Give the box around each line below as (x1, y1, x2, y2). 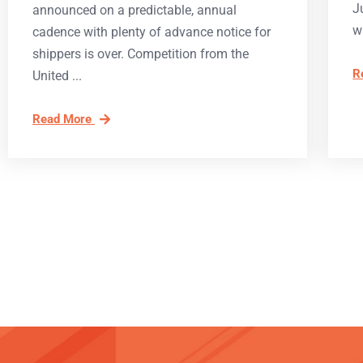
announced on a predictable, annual (32, 2, 237, 19)
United (32, 68, 69, 84)
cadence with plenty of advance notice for (32, 24, 271, 41)
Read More (32, 112, 95, 127)
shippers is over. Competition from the (32, 46, 249, 62)
